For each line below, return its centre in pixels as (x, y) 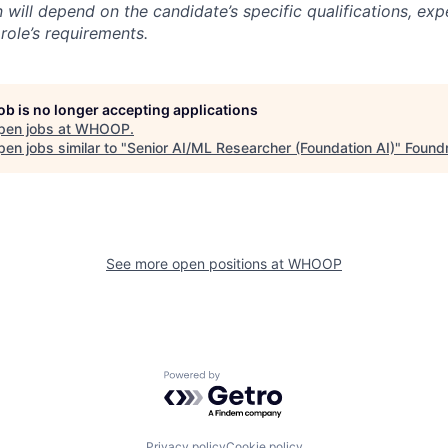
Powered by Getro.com (251, 379)
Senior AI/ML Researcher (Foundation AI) (261, 147)
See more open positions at (197, 263)
